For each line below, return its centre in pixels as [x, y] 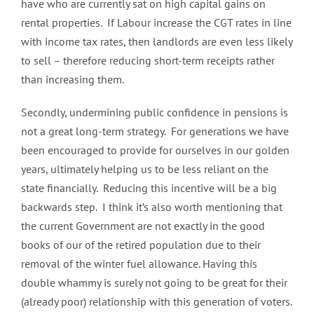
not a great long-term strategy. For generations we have [155, 131]
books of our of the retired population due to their [141, 244]
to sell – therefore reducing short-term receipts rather [148, 60]
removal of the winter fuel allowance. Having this [139, 263]
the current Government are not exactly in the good [143, 225]
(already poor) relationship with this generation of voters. [157, 301]
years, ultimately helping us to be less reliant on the [145, 169]
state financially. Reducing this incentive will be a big [149, 187]
